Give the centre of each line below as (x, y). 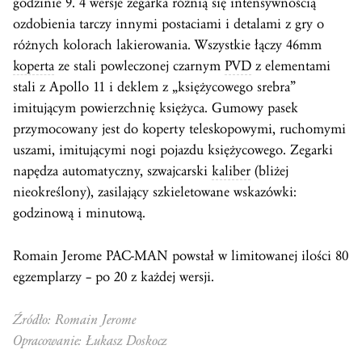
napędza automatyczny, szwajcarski (112, 171)
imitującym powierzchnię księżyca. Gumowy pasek (156, 108)
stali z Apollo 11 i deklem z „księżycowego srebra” (154, 87)
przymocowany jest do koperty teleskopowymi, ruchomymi (179, 129)
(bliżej (269, 171)
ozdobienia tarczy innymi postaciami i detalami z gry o (168, 24)
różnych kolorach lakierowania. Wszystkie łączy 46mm (167, 45)
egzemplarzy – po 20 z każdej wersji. (114, 277)
